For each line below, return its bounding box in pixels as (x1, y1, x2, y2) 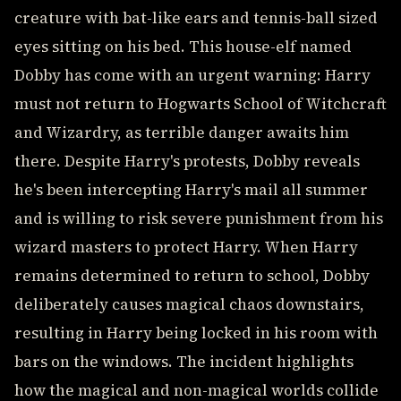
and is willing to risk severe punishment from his (14, 208, 383, 229)
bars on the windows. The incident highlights (14, 351, 354, 372)
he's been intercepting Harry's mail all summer (14, 179, 368, 200)
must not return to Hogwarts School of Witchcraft (14, 93, 387, 115)
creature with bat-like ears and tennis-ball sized (14, 7, 378, 29)
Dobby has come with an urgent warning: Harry (14, 64, 371, 86)
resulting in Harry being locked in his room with (14, 322, 378, 344)
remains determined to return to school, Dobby (14, 265, 370, 286)
